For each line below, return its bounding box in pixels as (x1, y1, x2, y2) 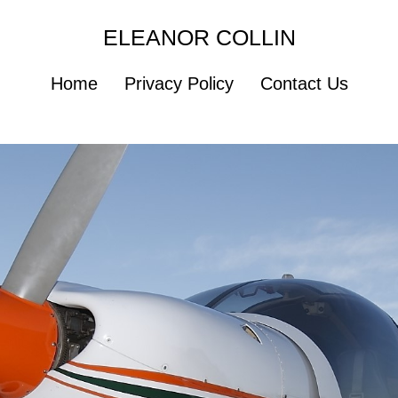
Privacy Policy (123, 74, 234, 93)
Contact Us (259, 74, 348, 93)
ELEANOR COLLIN (102, 24, 296, 50)
